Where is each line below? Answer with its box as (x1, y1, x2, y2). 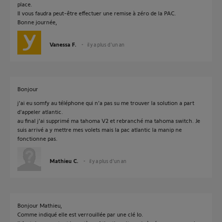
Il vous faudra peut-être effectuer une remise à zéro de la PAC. (17, 9, 176, 16)
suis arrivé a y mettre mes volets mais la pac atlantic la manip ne (17, 126, 182, 133)
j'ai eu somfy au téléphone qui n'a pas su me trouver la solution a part (17, 99, 194, 106)
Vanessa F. (50, 41, 76, 48)
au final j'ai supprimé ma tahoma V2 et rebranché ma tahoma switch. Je (17, 117, 200, 124)
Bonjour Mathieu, (17, 202, 62, 209)
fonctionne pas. (17, 135, 57, 142)
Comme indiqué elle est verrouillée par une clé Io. (17, 211, 143, 218)
